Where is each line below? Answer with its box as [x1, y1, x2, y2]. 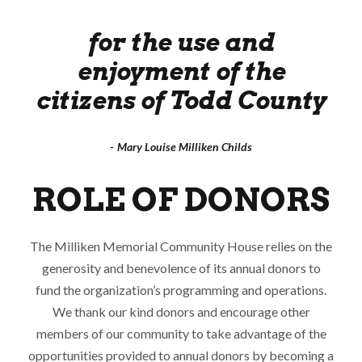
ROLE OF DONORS [32, 179, 330, 219]
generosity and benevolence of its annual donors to [41, 259, 321, 276]
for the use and [87, 27, 275, 57]
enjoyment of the [77, 56, 285, 86]
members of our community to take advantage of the [36, 325, 326, 341]
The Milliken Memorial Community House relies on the [30, 238, 332, 254]
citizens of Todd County [36, 85, 326, 115]
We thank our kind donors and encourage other [52, 303, 310, 319]
